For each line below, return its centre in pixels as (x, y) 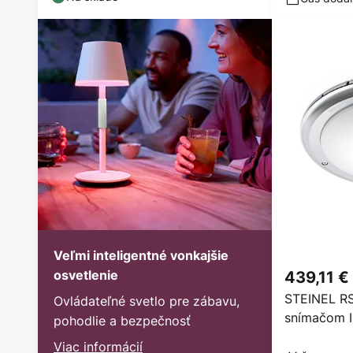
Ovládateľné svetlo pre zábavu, (147, 301)
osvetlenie (86, 275)
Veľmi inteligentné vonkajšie (141, 255)
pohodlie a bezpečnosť (122, 320)
